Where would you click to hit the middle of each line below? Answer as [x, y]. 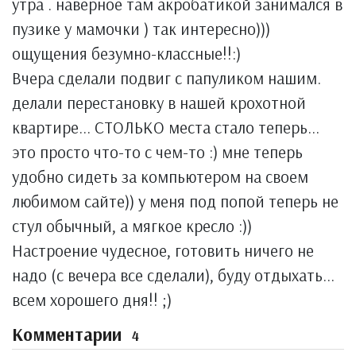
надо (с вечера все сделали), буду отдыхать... [173, 275]
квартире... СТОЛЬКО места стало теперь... [166, 127]
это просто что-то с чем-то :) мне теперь [157, 152]
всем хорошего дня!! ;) [92, 300]
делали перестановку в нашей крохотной [159, 103]
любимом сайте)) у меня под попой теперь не [175, 201]
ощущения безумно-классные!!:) [126, 53]
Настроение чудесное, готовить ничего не [163, 250]
